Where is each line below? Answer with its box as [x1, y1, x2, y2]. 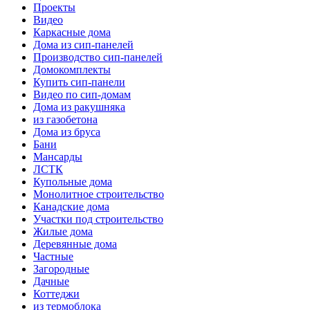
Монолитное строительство [33, 188, 164, 200]
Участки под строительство [33, 212, 163, 225]
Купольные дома [33, 175, 112, 188]
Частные [33, 250, 73, 262]
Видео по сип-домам [33, 88, 131, 100]
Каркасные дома [33, 26, 111, 38]
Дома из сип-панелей [33, 38, 134, 51]
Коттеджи [33, 287, 80, 300]
